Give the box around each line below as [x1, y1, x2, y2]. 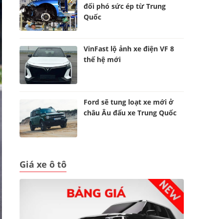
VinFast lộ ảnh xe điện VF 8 [84, 44, 175, 53]
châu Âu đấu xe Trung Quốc [84, 108, 177, 117]
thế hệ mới [84, 55, 121, 64]
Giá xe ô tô [20, 158, 66, 170]
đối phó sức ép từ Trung [84, 1, 166, 11]
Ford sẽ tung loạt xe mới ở [84, 97, 174, 107]
